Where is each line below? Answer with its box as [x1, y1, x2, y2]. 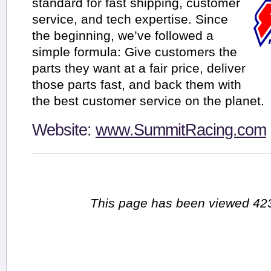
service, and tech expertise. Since [32, 12, 228, 27]
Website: [32, 120, 96, 139]
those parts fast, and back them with [32, 77, 241, 92]
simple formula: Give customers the [32, 45, 237, 59]
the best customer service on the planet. [32, 94, 264, 108]
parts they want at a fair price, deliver [32, 61, 246, 76]
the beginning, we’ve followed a [32, 28, 214, 43]
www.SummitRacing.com [96, 120, 266, 139]
